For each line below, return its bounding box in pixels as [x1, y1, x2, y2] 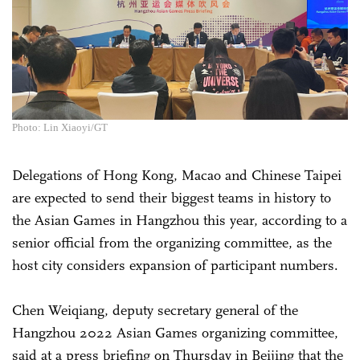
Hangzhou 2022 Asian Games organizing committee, [12, 323, 338, 342]
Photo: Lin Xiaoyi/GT [12, 121, 108, 133]
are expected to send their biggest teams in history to [12, 188, 331, 207]
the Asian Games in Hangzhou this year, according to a [12, 211, 347, 229]
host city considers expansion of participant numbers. [12, 256, 338, 274]
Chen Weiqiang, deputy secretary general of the [12, 301, 298, 319]
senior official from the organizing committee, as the [12, 233, 332, 252]
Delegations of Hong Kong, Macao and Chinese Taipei [12, 166, 342, 184]
